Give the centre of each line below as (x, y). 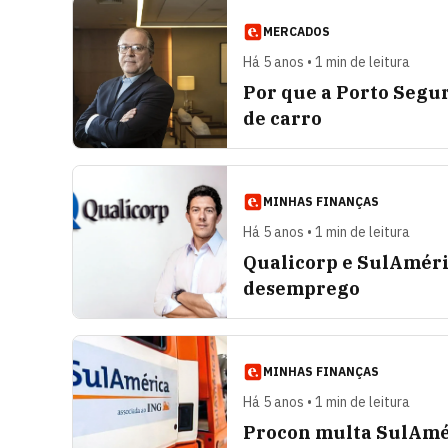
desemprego (301, 288)
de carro (282, 118)
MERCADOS (296, 31)
